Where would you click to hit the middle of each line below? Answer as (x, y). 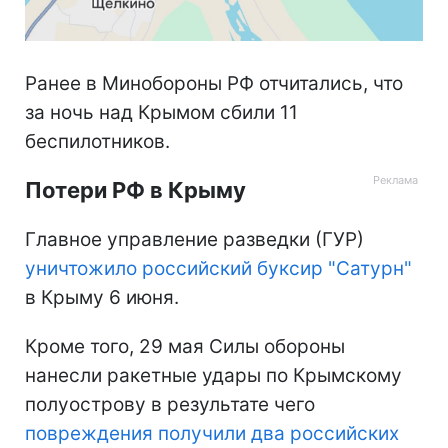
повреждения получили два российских (212, 433)
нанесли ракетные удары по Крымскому (213, 375)
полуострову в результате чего (170, 404)
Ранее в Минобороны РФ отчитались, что (214, 83)
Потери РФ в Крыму (135, 189)
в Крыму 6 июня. (102, 297)
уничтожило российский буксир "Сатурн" (218, 268)
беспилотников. (97, 141)
